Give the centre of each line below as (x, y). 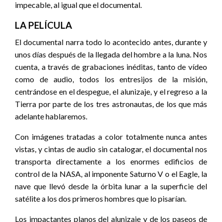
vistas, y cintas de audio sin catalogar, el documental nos (111, 149)
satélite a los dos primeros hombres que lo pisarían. (101, 199)
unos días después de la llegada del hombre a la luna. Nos (111, 55)
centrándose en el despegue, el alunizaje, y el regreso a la (111, 92)
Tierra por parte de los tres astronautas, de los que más (111, 104)
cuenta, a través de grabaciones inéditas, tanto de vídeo (111, 67)
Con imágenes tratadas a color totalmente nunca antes (111, 137)
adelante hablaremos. (51, 116)
